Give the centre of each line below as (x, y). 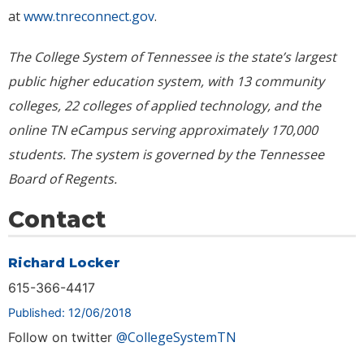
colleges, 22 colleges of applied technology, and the (165, 106)
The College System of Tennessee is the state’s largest (172, 57)
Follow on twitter (62, 338)
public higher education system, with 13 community (166, 82)
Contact (57, 220)
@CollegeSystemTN (176, 338)
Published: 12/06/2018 (70, 313)
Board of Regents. (63, 179)
